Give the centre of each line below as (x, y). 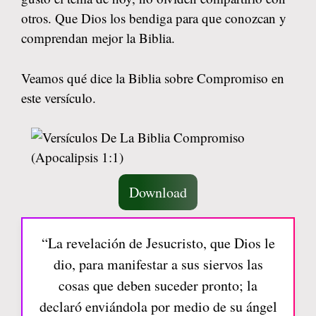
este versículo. (59, 97)
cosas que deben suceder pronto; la (158, 285)
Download (158, 192)
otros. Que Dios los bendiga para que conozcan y (154, 18)
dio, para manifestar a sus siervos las (158, 264)
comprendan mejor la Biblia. (98, 38)
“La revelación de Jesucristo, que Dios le (158, 243)
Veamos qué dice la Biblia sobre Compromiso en (153, 78)
